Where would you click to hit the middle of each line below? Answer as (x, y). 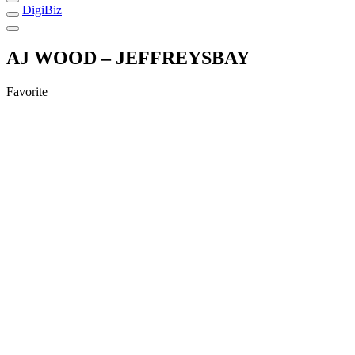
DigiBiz (42, 10)
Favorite (27, 91)
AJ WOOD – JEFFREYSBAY (128, 57)
